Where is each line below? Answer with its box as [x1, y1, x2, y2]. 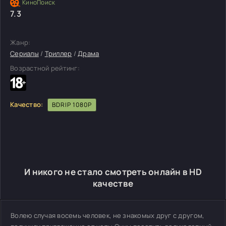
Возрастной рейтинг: [10, 64, 80, 73]
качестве [92, 178, 134, 189]
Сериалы [10, 49, 39, 58]
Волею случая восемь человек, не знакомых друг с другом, [11, 211, 204, 220]
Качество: [10, 99, 43, 109]
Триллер [44, 49, 72, 58]
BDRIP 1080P [51, 100, 92, 109]
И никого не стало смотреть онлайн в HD [24, 166, 202, 178]
